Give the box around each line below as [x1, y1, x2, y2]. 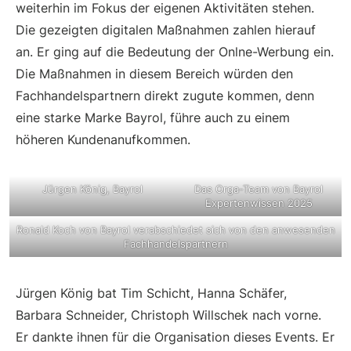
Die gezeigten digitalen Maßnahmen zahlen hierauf [16, 21, 316, 38]
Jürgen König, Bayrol [42, 182, 143, 195]
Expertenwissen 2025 [204, 196, 313, 209]
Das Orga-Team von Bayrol [194, 182, 323, 195]
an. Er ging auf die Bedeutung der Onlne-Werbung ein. [16, 43, 334, 60]
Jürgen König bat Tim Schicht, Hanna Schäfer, [16, 284, 287, 301]
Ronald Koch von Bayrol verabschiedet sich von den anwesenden [16, 223, 335, 236]
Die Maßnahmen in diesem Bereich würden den [16, 65, 293, 81]
